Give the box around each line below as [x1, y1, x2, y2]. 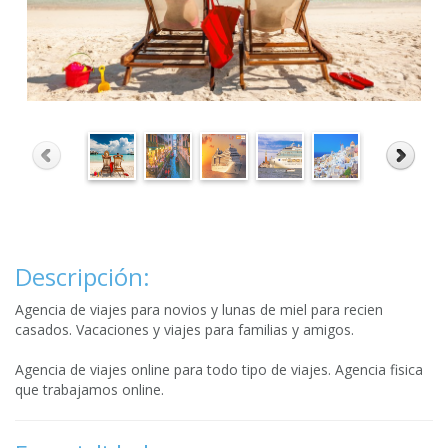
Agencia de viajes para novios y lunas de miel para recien [15, 300, 383, 319]
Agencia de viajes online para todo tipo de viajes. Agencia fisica [15, 360, 423, 379]
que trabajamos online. [15, 380, 164, 399]
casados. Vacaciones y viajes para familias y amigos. [15, 320, 354, 339]
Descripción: [15, 260, 150, 293]
